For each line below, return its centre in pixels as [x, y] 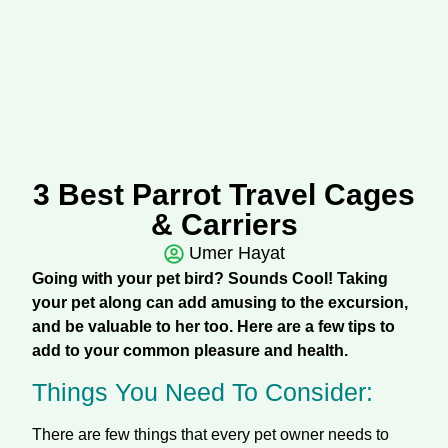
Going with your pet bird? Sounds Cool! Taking [210, 278]
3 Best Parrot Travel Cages [224, 194]
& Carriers [224, 224]
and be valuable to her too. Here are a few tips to [213, 326]
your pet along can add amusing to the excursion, [220, 302]
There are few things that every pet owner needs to [210, 435]
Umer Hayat [236, 253]
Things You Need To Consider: [202, 392]
